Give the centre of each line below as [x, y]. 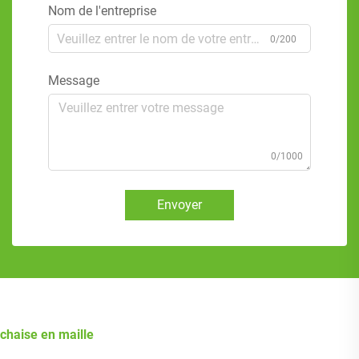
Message [74, 81]
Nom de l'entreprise [102, 11]
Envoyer [179, 205]
